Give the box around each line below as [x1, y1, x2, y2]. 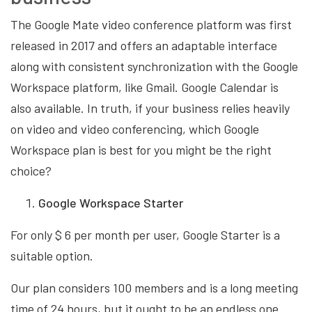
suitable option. [10, 247, 93, 263]
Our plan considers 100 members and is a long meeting [10, 279, 298, 295]
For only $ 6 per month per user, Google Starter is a [10, 226, 280, 242]
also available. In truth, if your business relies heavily [10, 100, 290, 116]
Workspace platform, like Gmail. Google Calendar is [10, 79, 279, 95]
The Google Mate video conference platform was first [10, 16, 292, 32]
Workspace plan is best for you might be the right [10, 141, 272, 157]
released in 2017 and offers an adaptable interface [10, 37, 277, 53]
